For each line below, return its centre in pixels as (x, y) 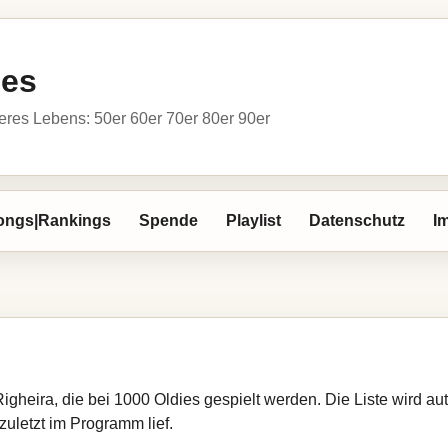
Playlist (253, 220)
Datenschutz (357, 220)
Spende (168, 220)
